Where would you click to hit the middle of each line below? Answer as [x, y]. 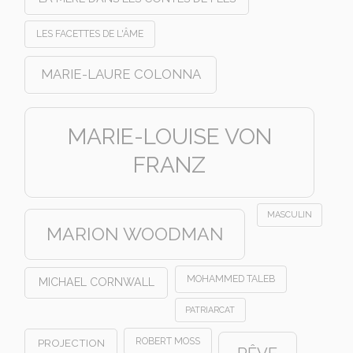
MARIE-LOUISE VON [169, 137]
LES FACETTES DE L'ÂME [90, 33]
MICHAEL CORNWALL [96, 282]
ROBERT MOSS [168, 341]
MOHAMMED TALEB [231, 279]
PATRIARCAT [210, 309]
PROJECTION [71, 343]
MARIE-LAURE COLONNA [121, 74]
